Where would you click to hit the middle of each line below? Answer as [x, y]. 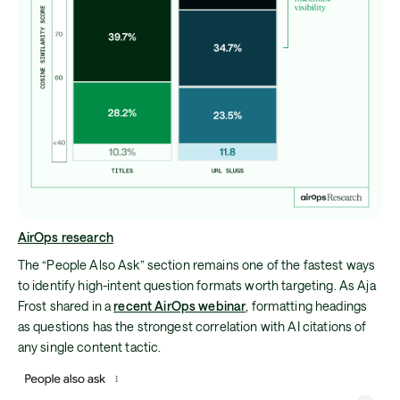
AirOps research [65, 237]
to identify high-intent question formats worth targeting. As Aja [196, 286]
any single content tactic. [89, 347]
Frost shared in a [66, 306]
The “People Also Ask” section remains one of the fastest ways [196, 265]
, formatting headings [307, 306]
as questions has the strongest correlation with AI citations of [192, 327]
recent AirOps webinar [180, 306]
